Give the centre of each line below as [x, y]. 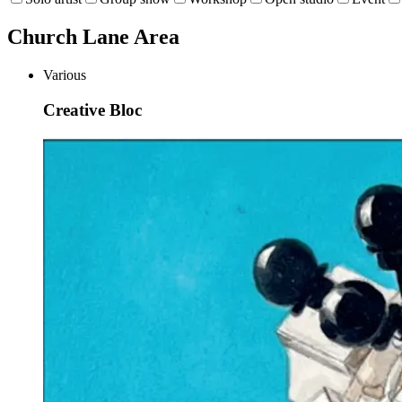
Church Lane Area [93, 37]
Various [65, 75]
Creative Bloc [92, 109]
